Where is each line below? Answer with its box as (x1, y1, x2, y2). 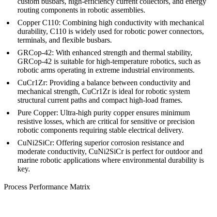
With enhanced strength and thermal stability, (54, 48, 192, 57)
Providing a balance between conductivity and (47, 78, 190, 87)
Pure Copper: (17, 108, 58, 117)
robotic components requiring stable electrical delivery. (17, 126, 184, 135)
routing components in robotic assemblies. (17, 6, 145, 15)
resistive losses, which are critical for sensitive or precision (17, 117, 195, 126)
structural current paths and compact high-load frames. (17, 96, 183, 105)
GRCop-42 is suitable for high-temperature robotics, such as (17, 57, 201, 66)
